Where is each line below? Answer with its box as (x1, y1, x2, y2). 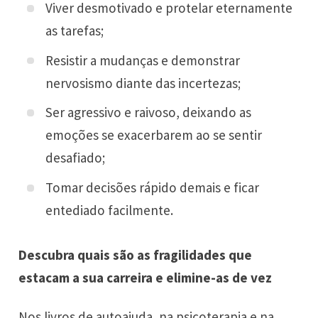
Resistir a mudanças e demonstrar (45, 51, 241, 69)
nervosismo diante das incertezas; (45, 74, 241, 92)
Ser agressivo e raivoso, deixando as (45, 104, 252, 121)
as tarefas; (45, 21, 104, 39)
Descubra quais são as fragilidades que (18, 246, 253, 264)
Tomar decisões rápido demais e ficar (45, 178, 260, 196)
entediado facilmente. (45, 201, 174, 219)
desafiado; (45, 149, 106, 167)
